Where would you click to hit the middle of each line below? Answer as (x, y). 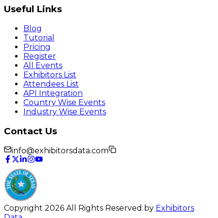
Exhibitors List (50, 75)
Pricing (37, 47)
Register (40, 56)
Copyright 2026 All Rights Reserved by (80, 208)
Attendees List (51, 84)
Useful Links (33, 9)
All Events (43, 66)
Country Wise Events (64, 103)
